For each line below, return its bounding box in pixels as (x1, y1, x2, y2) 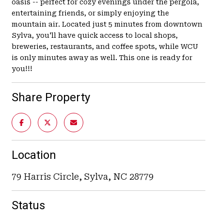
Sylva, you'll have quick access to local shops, (12, 31, 178, 39)
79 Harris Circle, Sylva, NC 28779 (12, 171, 154, 182)
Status (12, 198, 45, 212)
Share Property (12, 90, 90, 104)
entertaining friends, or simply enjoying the (12, 9, 169, 17)
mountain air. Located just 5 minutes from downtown (12, 20, 202, 28)
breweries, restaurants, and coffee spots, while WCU (12, 42, 198, 50)
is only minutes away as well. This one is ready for (12, 53, 192, 62)
